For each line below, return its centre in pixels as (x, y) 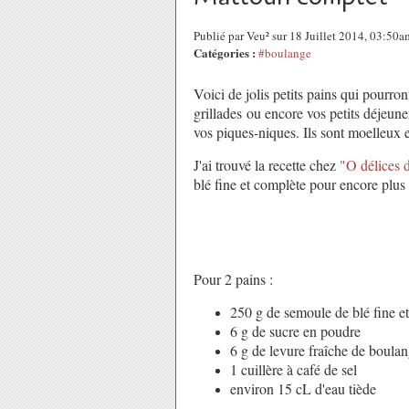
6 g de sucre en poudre (295, 331)
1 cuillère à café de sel (294, 369)
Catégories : (225, 52)
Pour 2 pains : (233, 279)
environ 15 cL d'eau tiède (303, 388)
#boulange (285, 53)
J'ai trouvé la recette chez (267, 165)
